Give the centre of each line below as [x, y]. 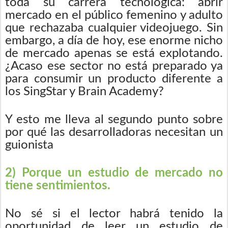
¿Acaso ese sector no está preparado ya [114, 66]
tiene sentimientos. [58, 186]
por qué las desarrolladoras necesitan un [114, 132]
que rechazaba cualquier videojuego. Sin [114, 28]
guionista [29, 145]
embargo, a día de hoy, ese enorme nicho [114, 40]
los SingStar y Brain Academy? [84, 91]
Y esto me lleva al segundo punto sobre [114, 119]
